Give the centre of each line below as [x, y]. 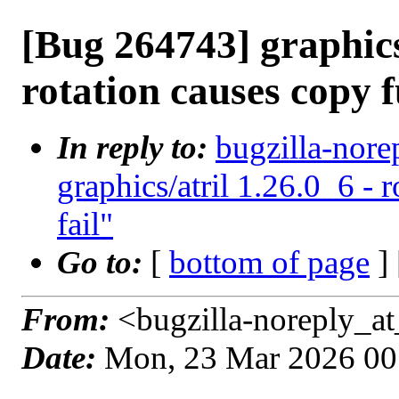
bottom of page [269, 262]
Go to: [104, 262]
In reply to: [136, 147]
